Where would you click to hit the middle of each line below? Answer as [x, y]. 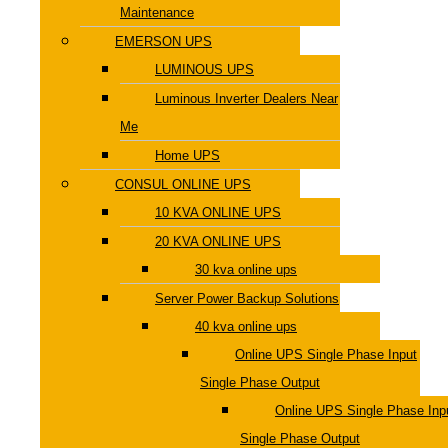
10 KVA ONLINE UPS [218, 212]
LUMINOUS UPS [204, 69]
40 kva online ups [246, 326]
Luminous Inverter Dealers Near [246, 98]
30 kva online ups [246, 269]
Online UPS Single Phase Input [326, 354]
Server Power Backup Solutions [247, 298]
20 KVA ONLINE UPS [218, 241]
